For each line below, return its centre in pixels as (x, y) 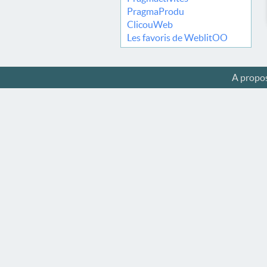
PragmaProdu (156, 11)
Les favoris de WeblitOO (177, 38)
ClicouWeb (150, 24)
